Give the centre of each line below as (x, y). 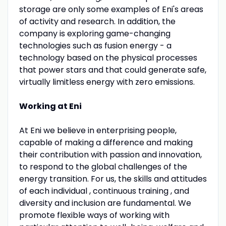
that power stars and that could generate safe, (112, 70)
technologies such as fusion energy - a (95, 45)
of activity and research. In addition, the (97, 21)
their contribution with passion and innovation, (110, 154)
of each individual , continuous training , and (104, 191)
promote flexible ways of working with (94, 215)
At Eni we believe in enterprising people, (98, 130)
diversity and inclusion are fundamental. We (105, 203)
